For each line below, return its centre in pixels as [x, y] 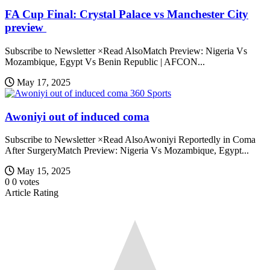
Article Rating [32, 193]
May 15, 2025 [44, 171]
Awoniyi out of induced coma [77, 116]
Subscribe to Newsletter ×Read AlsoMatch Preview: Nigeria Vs [126, 51]
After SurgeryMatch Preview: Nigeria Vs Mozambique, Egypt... [127, 151]
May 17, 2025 [44, 82]
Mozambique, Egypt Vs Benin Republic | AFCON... [105, 61]
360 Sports [151, 93]
